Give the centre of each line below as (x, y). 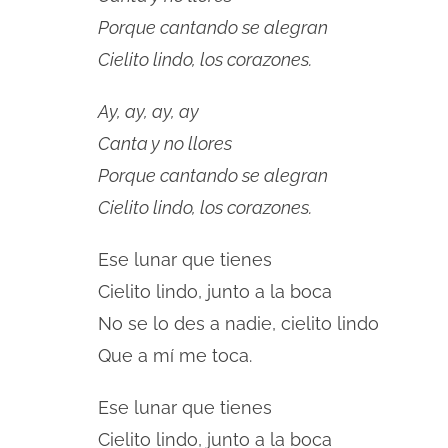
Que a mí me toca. (175, 355)
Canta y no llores (165, 143)
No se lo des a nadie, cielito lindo (238, 323)
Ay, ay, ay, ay (148, 111)
